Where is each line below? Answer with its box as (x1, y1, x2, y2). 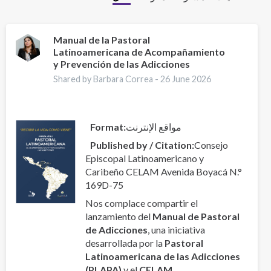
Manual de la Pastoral (53, 34, 151, 46)
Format (90, 121, 123, 133)
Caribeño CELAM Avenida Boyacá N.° (85, 166, 242, 178)
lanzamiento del (85, 211, 152, 223)
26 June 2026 (160, 74, 212, 85)
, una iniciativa (147, 224, 205, 236)
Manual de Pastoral (152, 211, 240, 223)
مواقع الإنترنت (125, 121, 181, 133)
